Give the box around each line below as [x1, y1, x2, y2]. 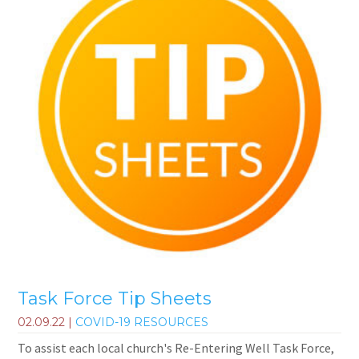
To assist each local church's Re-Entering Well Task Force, [18, 339, 335, 356]
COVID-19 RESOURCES [75, 314, 209, 329]
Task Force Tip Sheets [18, 288, 212, 310]
